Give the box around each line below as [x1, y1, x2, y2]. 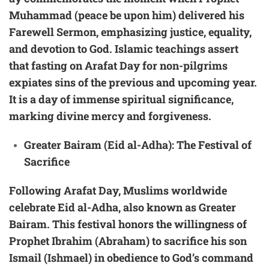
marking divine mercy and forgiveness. [9, 108, 211, 123]
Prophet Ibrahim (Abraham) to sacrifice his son [9, 233, 247, 248]
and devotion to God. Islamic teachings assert [9, 41, 238, 56]
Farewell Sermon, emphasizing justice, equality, [9, 24, 252, 39]
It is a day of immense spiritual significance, [9, 91, 234, 106]
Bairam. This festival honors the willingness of [9, 216, 247, 231]
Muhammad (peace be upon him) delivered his [9, 7, 244, 22]
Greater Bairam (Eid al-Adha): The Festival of [24, 137, 252, 152]
